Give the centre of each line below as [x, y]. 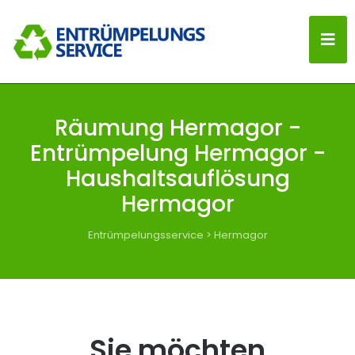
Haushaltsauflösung [177, 179]
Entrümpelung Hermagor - [177, 153]
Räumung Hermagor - [177, 128]
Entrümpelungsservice [145, 235]
